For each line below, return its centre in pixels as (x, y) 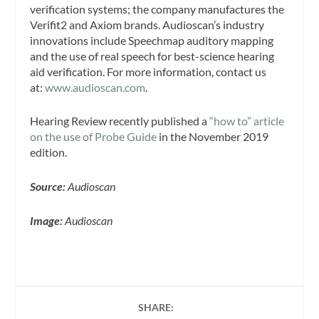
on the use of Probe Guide (94, 137)
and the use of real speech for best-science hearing (152, 56)
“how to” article (247, 121)
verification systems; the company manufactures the (157, 9)
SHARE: (156, 307)
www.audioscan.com (95, 87)
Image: (48, 220)
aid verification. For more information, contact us (148, 71)
